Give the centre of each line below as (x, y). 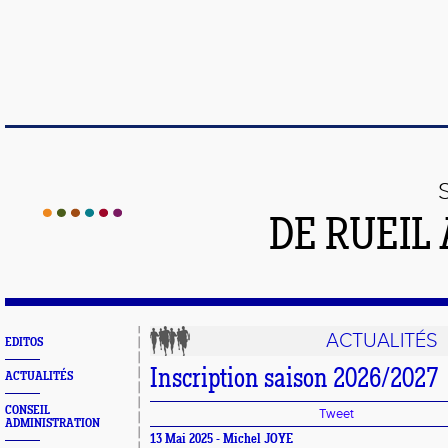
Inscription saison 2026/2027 (294, 380)
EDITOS (24, 342)
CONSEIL (27, 410)
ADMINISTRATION (52, 423)
